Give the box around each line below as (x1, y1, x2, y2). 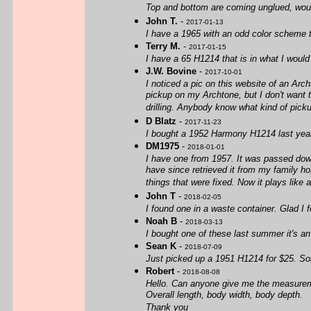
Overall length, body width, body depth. (146, 289, 303, 301)
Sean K (146, 241, 176, 251)
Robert (146, 266, 174, 276)
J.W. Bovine (146, 66, 196, 76)
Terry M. (146, 41, 180, 51)
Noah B (146, 216, 177, 226)
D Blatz (146, 116, 176, 126)
